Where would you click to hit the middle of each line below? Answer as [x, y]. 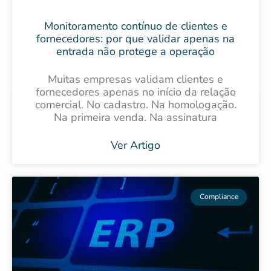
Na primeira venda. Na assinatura [135, 118]
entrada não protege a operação [135, 52]
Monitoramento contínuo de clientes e [135, 26]
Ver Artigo [135, 145]
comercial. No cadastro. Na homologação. [135, 105]
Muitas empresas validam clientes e [135, 80]
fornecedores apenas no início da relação [135, 92]
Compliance [219, 197]
